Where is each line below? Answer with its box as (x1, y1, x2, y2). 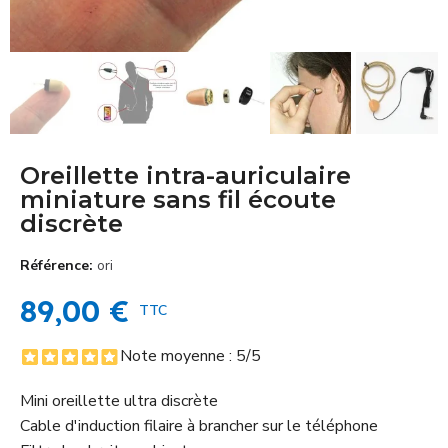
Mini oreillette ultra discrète (20, 389, 218, 412)
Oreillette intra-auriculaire (20, 160, 351, 190)
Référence (20, 255, 89, 275)
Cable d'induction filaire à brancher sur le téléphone (20, 414, 378, 437)
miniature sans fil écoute (20, 184, 336, 214)
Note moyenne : (120, 344, 236, 367)
